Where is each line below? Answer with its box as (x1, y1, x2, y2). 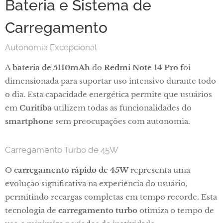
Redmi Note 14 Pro (104, 63, 178, 72)
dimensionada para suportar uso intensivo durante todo (5, 76, 216, 86)
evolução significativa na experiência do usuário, (5, 179, 188, 188)
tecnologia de (5, 206, 58, 215)
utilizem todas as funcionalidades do (52, 103, 192, 112)
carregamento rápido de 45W (14, 165, 128, 175)
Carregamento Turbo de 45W (5, 145, 118, 155)
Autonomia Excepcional (5, 42, 97, 52)
